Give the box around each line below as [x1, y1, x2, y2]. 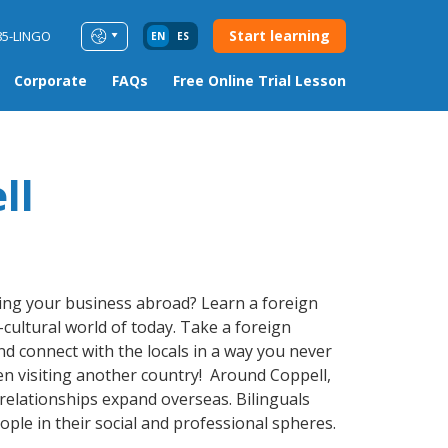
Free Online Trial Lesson [173, 71, 346, 91]
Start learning [229, 26, 330, 46]
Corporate [14, 71, 87, 91]
